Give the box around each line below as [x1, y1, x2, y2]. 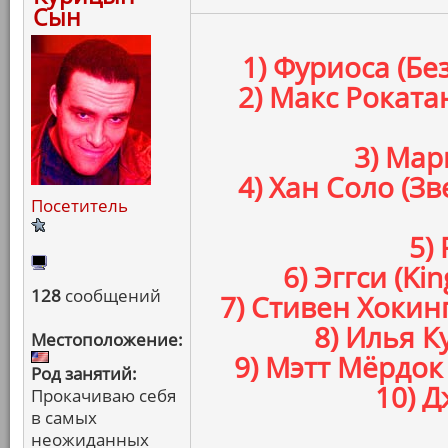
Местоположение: [31, 328, 183, 351]
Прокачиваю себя [31, 384, 176, 407]
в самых [31, 406, 97, 429]
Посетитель [31, 194, 128, 217]
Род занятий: [31, 362, 137, 385]
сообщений [61, 284, 161, 307]
